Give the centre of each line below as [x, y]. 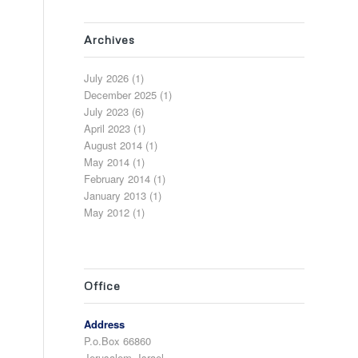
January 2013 [115, 195]
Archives [110, 40]
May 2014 [107, 162]
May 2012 [107, 212]
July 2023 [107, 111]
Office [103, 286]
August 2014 [113, 145]
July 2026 [107, 78]
